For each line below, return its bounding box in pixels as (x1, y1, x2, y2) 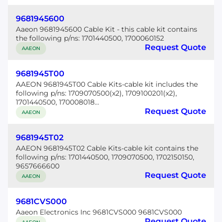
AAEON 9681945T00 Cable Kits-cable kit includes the (16, 80, 198, 89)
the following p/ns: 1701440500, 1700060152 (16, 34, 164, 43)
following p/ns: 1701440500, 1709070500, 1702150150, (16, 153, 194, 162)
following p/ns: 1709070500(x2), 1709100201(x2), (16, 89, 177, 98)
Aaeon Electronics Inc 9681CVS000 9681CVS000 (16, 208, 182, 217)
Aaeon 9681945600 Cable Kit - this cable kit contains (16, 25, 197, 34)
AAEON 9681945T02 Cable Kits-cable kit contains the (16, 144, 198, 153)
